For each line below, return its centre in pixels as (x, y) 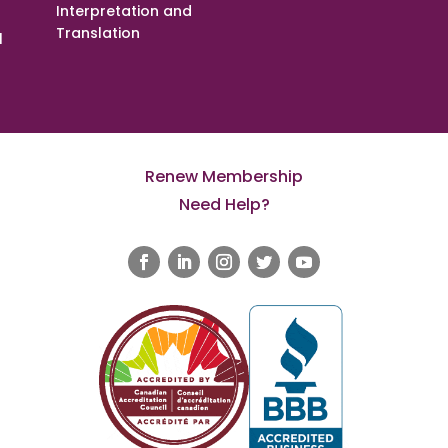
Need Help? (224, 205)
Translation (97, 32)
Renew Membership (224, 177)
